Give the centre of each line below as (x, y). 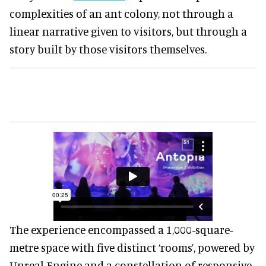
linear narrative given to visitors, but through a (128, 31)
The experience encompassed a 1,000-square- (121, 230)
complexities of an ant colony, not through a (121, 14)
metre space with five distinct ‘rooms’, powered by (132, 248)
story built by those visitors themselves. (108, 49)
